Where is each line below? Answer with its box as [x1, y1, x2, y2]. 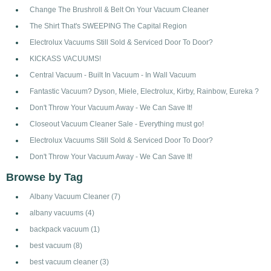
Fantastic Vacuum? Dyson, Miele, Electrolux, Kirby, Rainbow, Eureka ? [30, 87, 259, 96]
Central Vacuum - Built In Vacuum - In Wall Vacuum [30, 71, 196, 79]
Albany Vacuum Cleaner [30, 192, 111, 201]
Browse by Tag [6, 171, 83, 184]
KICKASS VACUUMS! [30, 54, 101, 63]
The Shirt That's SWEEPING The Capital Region [30, 22, 187, 30]
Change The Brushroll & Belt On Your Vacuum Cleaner [30, 5, 209, 14]
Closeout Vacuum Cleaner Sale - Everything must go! [30, 120, 204, 128]
